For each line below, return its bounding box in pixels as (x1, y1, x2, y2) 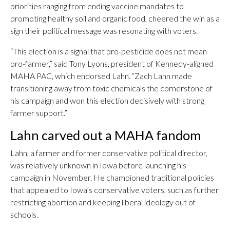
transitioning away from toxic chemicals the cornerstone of (10, 83, 213, 93)
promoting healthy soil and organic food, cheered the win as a (10, 13, 220, 23)
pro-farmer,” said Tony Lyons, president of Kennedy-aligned (10, 59, 214, 68)
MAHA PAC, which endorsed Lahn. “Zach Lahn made (10, 71, 192, 81)
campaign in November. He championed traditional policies (10, 172, 214, 182)
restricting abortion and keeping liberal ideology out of (10, 197, 196, 207)
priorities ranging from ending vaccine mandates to (10, 1, 184, 11)
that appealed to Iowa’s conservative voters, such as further (10, 185, 219, 195)
